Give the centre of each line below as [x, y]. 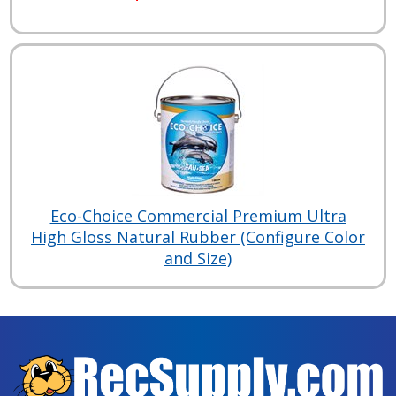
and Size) [198, 258]
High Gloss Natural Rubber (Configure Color [198, 236]
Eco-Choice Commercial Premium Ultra [198, 215]
